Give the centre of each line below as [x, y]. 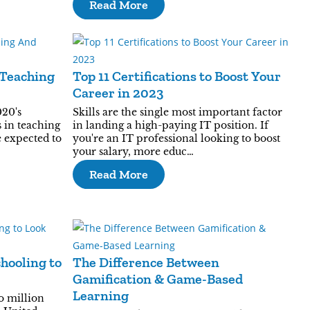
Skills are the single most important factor [177, 112]
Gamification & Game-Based [157, 279]
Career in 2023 [118, 93]
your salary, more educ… [133, 152]
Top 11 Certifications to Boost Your [176, 76]
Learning [100, 295]
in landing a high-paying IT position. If [170, 125]
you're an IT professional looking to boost [176, 138]
